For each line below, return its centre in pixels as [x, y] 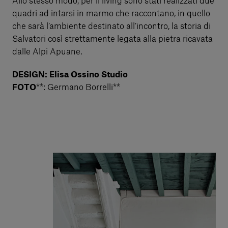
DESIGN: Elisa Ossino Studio [70, 75]
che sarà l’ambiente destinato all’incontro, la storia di [111, 26]
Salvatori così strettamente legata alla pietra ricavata [112, 39]
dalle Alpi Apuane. [47, 52]
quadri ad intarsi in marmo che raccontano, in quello [111, 13]
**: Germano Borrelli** [78, 87]
